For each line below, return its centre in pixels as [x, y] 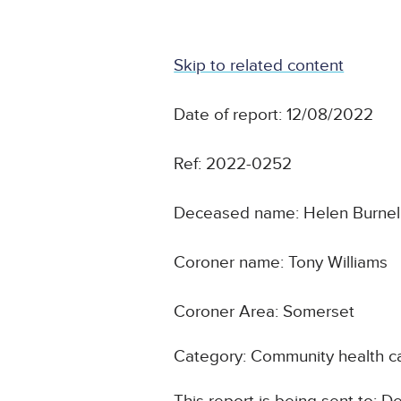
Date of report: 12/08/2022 [274, 115]
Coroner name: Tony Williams [281, 263]
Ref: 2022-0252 [233, 165]
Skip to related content [259, 66]
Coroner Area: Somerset [264, 312]
